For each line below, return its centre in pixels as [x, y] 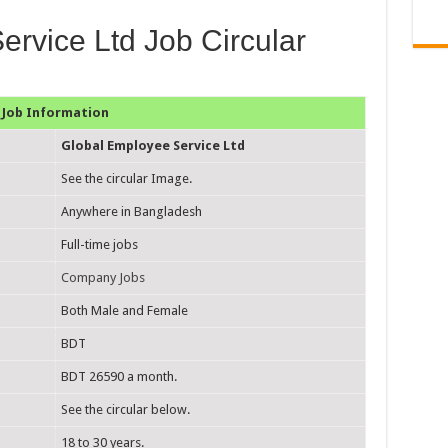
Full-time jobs [99, 244]
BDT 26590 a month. [118, 376]
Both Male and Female [124, 310]
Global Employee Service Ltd [152, 145]
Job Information [55, 112]
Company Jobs [102, 277]
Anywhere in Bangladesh [131, 211]
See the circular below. [125, 409]
